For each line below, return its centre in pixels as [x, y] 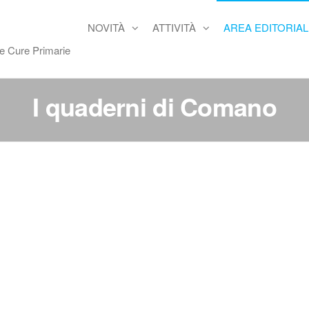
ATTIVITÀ [174, 27]
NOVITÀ [106, 27]
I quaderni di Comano [154, 106]
